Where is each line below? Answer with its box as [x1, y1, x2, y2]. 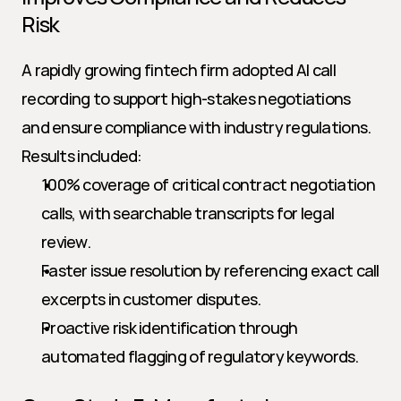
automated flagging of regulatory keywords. [41, 346, 359, 367]
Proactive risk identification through [41, 317, 298, 338]
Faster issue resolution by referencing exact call [41, 260, 380, 281]
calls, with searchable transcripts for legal [41, 202, 335, 224]
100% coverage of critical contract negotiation [41, 174, 375, 195]
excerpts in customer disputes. [41, 288, 261, 310]
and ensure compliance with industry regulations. [21, 116, 371, 138]
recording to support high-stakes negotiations [21, 88, 351, 109]
